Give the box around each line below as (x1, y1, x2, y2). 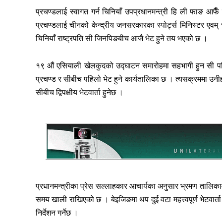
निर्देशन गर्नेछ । (36, 208, 78, 218)
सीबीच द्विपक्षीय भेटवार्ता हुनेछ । (36, 87, 123, 97)
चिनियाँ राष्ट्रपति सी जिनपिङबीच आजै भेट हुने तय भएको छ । (36, 33, 208, 43)
